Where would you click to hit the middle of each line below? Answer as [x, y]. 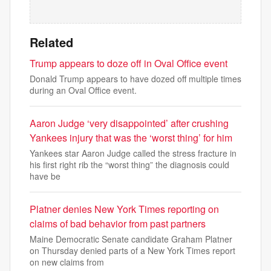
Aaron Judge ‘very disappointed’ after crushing [129, 123]
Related [51, 42]
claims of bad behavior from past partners [118, 224]
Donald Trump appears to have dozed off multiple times [135, 79]
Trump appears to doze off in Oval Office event [129, 63]
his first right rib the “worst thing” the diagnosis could [129, 165]
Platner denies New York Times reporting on [124, 209]
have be [45, 176]
